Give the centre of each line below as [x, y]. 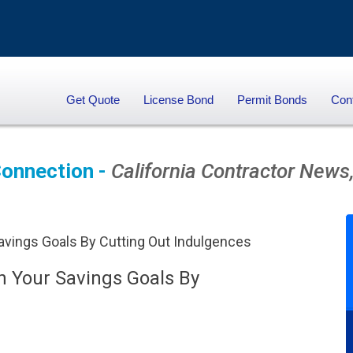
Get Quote [93, 99]
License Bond [178, 99]
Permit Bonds [272, 99]
